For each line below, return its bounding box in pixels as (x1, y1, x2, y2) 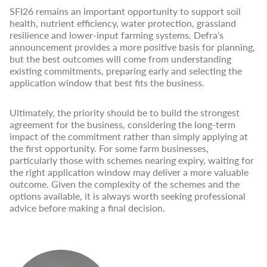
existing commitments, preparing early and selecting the (10, 63, 242, 77)
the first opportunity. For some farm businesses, (10, 141, 209, 155)
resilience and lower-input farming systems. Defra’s (10, 27, 223, 42)
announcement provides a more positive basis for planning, (10, 39, 255, 54)
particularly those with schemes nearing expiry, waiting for (10, 153, 254, 167)
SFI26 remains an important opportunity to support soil (10, 4, 241, 18)
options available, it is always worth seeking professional (10, 188, 246, 203)
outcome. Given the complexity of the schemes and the (10, 176, 240, 191)
